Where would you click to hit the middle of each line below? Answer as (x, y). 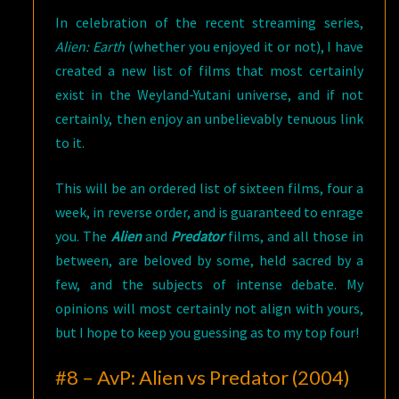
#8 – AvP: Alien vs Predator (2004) (203, 378)
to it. (70, 143)
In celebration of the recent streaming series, (209, 23)
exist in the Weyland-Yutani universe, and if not (209, 95)
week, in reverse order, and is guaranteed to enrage (209, 212)
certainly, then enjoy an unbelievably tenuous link (209, 119)
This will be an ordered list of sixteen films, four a (209, 188)
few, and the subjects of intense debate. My (209, 285)
